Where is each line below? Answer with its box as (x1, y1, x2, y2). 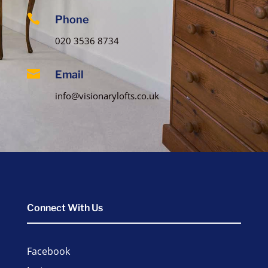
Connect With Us (26, 202, 103, 214)
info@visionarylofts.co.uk (54, 90, 159, 102)
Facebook (26, 245, 70, 258)
